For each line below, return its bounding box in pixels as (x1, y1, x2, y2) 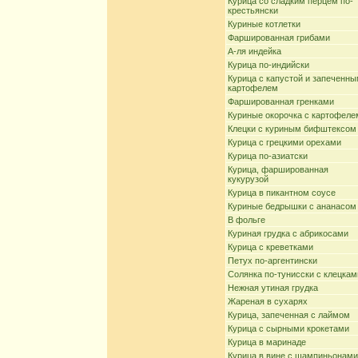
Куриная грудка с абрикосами (228, 229, 348, 238)
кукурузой (228, 174, 268, 184)
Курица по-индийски (228, 60, 309, 70)
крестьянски (228, 6, 278, 15)
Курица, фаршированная (228, 165, 328, 174)
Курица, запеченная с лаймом (228, 310, 350, 320)
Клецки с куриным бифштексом (228, 124, 356, 133)
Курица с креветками (228, 242, 313, 252)
